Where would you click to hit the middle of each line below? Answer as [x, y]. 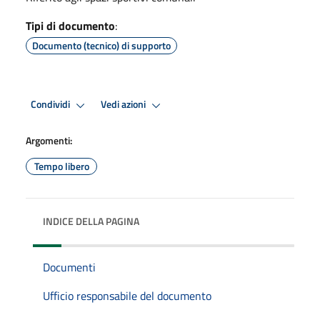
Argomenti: [49, 140]
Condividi [51, 105]
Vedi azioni [124, 105]
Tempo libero [61, 166]
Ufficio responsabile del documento [127, 295]
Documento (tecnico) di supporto [101, 45]
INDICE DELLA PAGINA [91, 221]
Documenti [69, 267]
